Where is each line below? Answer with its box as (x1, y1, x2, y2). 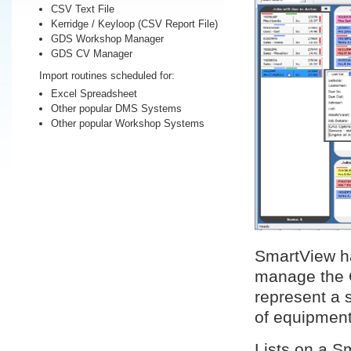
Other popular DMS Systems (51, 103, 182, 114)
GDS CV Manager (51, 48, 132, 60)
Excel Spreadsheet (51, 88, 137, 100)
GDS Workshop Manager (51, 33, 164, 45)
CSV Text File (51, 3, 114, 15)
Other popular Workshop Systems (51, 118, 204, 129)
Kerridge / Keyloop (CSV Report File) (51, 18, 218, 30)
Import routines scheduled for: (39, 70, 175, 81)
